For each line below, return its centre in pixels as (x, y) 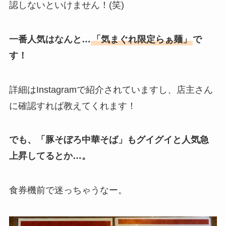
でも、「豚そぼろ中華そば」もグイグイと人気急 (109, 140)
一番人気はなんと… (50, 39)
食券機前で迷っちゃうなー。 (68, 190)
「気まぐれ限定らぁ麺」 (142, 39)
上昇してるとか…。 (50, 156)
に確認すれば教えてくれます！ (72, 106)
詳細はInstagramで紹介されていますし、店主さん (111, 90)
